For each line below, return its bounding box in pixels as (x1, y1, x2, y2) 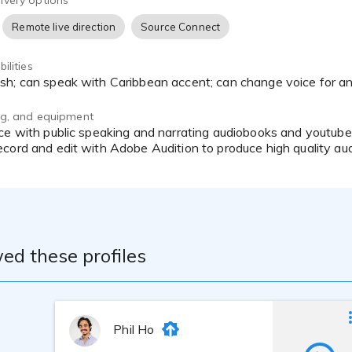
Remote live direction (12, 20, 116, 33)
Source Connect (141, 20, 221, 33)
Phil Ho (113, 321, 155, 337)
